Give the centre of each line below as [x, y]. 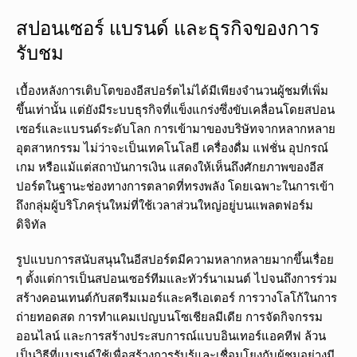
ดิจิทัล [31, 224]
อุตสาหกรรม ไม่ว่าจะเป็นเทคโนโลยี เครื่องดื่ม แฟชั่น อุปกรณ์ [172, 148]
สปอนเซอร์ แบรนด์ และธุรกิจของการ [168, 28]
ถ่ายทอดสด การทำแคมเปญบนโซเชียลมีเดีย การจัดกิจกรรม [169, 317]
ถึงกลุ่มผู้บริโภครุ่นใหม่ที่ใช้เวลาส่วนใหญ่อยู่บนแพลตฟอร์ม [165, 205]
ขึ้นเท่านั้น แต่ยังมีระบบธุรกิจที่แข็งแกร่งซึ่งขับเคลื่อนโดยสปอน [175, 110]
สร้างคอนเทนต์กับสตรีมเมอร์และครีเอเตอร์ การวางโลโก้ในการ [177, 298]
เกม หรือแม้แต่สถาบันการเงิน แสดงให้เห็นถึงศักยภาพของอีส [170, 167]
